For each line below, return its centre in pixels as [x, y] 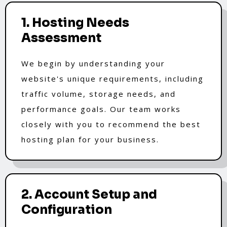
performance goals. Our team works [101, 109]
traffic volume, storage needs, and [99, 93]
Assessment [61, 38]
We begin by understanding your [93, 63]
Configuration [67, 210]
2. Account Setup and [89, 194]
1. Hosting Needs [75, 23]
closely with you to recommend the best [111, 124]
